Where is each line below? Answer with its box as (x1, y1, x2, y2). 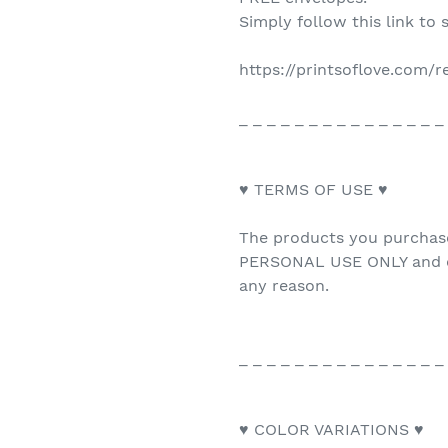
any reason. (239, 276, 329, 296)
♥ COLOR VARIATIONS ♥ (239, 420, 424, 440)
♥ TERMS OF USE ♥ (239, 180, 388, 200)
